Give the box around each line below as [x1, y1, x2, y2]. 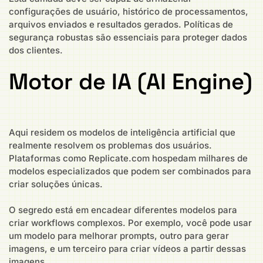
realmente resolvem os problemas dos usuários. [9, 139, 212, 151]
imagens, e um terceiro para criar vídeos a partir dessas [9, 243, 246, 255]
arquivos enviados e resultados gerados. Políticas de [9, 19, 233, 31]
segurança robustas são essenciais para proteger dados [9, 32, 247, 43]
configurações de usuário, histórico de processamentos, [9, 6, 248, 18]
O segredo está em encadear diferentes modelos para [9, 204, 237, 216]
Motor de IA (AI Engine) [9, 67, 252, 96]
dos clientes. [9, 45, 63, 56]
